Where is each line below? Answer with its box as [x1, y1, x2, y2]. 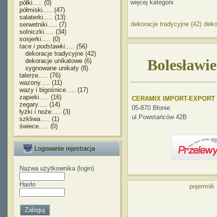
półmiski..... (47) [19, 6, 65, 14]
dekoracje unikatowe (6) [19, 57, 92, 64]
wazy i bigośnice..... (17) [19, 86, 88, 93]
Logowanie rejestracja [34, 145, 95, 152]
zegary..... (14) [19, 101, 60, 108]
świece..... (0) [19, 123, 58, 130]
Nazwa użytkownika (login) [19, 165, 94, 172]
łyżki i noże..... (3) [19, 108, 70, 115]
